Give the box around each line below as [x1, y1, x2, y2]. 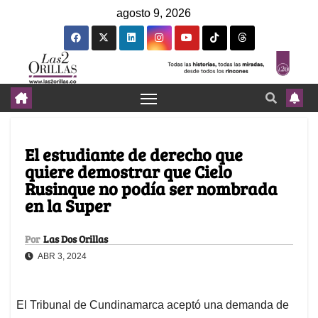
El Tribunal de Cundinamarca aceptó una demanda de [16, 299, 289, 312]
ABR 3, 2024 [36, 251, 87, 262]
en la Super [25, 194, 111, 218]
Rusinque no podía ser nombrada [25, 177, 278, 201]
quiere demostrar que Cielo [25, 160, 232, 184]
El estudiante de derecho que [25, 143, 243, 167]
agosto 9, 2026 [116, 7, 191, 19]
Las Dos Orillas [43, 232, 108, 246]
